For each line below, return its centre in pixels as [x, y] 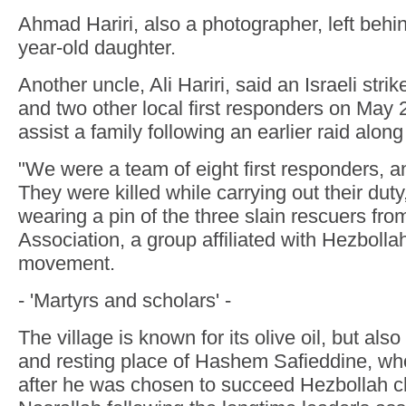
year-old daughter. [97, 48]
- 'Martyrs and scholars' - [125, 300]
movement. [67, 263]
